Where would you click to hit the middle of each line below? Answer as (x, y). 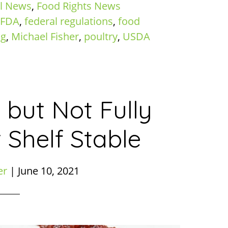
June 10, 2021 (48, 171)
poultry (101, 36)
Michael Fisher (45, 36)
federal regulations (69, 21)
